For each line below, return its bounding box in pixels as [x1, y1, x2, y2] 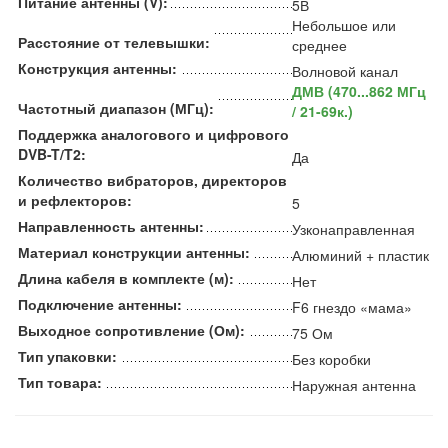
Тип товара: [18, 371, 102, 392]
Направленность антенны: [18, 215, 204, 236]
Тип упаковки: [18, 345, 117, 366]
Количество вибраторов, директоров [18, 169, 287, 190]
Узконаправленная [292, 218, 415, 239]
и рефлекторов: [18, 189, 132, 210]
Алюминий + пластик [292, 244, 429, 265]
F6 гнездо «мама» [292, 296, 412, 317]
